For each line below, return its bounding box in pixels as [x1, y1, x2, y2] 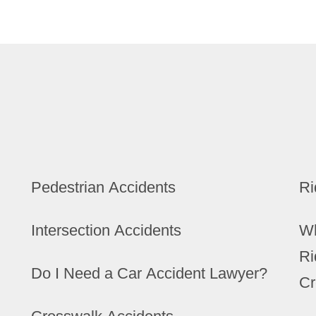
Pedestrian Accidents [31, 178, 176, 196]
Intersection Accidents [31, 221, 181, 239]
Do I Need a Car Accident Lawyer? [31, 265, 267, 282]
